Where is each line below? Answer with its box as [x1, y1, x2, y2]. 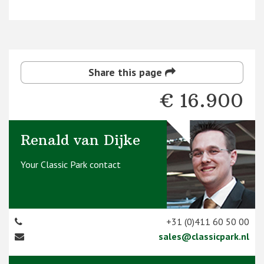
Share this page [88, 65, 165, 79]
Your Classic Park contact [21, 158, 121, 170]
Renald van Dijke [21, 130, 140, 148]
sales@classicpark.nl [158, 230, 249, 242]
